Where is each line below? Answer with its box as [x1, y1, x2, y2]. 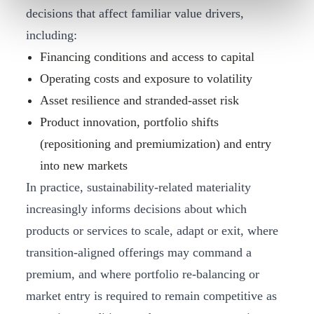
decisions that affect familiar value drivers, [26, 6, 244, 21]
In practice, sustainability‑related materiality [26, 180, 251, 195]
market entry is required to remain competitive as [26, 289, 277, 303]
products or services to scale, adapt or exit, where [26, 224, 278, 238]
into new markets [40, 158, 131, 173]
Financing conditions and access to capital [40, 50, 254, 64]
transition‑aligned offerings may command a [26, 245, 252, 260]
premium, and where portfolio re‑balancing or [26, 267, 259, 282]
